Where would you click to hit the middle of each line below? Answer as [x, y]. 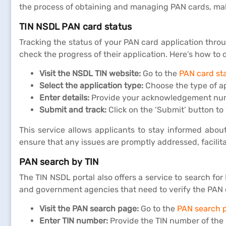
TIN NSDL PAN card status [76, 27]
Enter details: [64, 98]
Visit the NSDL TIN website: [90, 73]
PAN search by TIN [59, 162]
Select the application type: [91, 86]
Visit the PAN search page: [89, 209]
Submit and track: [73, 110]
